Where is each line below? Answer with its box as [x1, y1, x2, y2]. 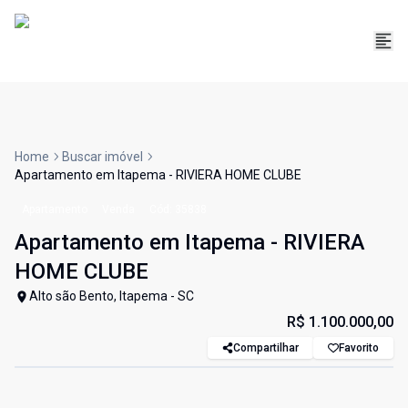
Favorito [339, 342, 379, 355]
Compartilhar [233, 342, 299, 355]
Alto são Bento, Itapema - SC [29, 289, 194, 304]
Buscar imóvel [62, 149, 143, 165]
